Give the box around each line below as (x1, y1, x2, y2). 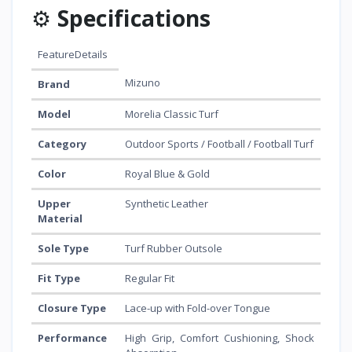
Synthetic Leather (125, 196, 208, 211)
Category (38, 137, 86, 152)
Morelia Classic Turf (125, 107, 218, 122)
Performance (38, 331, 107, 346)
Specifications (57, 3, 211, 34)
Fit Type (38, 271, 80, 286)
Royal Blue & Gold (125, 167, 210, 181)
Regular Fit (125, 271, 174, 286)
